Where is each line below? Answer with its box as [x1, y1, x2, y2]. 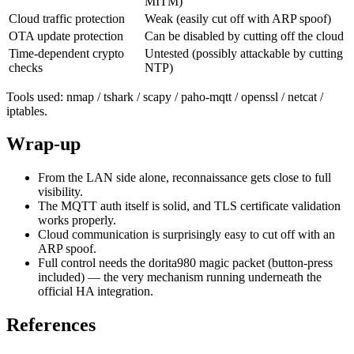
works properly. [38, 213, 116, 228]
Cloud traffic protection [9, 11, 125, 25]
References [6, 314, 96, 336]
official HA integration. [38, 284, 153, 299]
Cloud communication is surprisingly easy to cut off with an [38, 228, 335, 242]
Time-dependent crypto [9, 46, 124, 60]
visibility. [38, 185, 83, 199]
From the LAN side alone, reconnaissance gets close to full [38, 171, 331, 185]
